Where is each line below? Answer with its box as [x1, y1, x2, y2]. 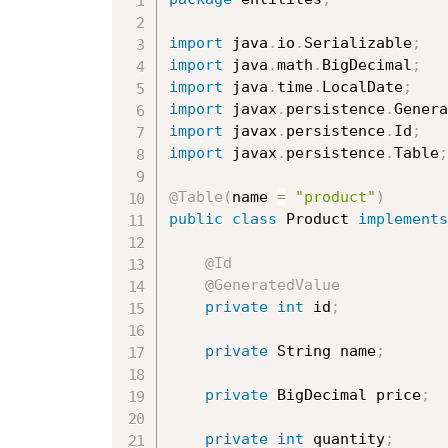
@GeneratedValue [205, 275, 340, 294]
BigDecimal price [268, 385, 421, 404]
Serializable [304, 33, 412, 52]
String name [268, 341, 376, 360]
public [169, 209, 223, 228]
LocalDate [322, 77, 403, 96]
